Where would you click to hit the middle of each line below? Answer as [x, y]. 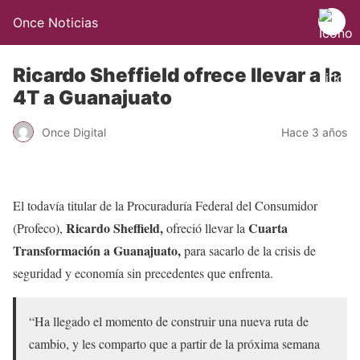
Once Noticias [55, 22]
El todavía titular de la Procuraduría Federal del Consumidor [165, 205]
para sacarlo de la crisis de [248, 250]
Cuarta [268, 228]
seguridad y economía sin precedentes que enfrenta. [143, 273]
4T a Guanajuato [92, 98]
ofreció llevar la [206, 228]
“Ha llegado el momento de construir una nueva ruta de [169, 321]
